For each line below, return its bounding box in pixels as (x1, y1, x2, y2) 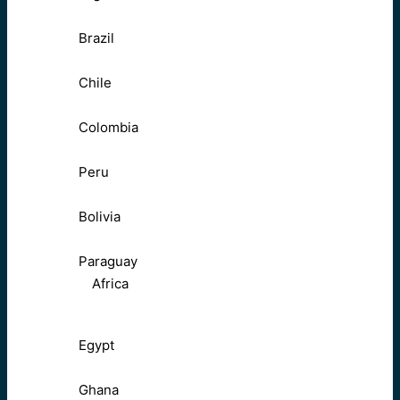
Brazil (79, 29, 114, 47)
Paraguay (79, 253, 137, 271)
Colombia (79, 119, 138, 137)
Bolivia (79, 208, 121, 226)
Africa (92, 275, 129, 293)
